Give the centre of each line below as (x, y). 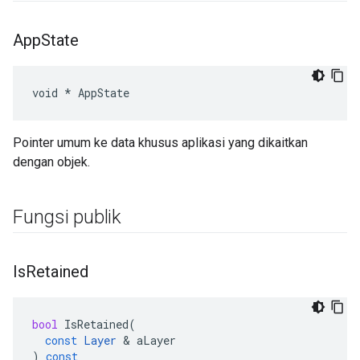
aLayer (156, 340)
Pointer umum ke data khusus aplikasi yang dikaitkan (160, 143)
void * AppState (81, 93)
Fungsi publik (67, 217)
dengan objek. (51, 162)
